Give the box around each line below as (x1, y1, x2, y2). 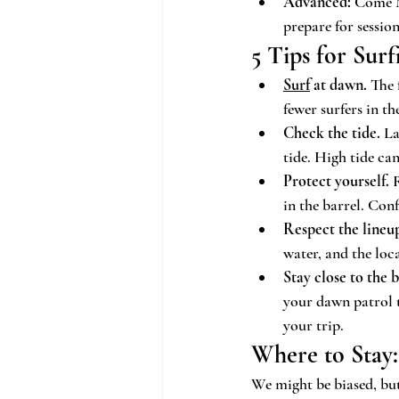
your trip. (283, 315, 344, 335)
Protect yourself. (283, 171, 389, 191)
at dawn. (310, 75, 367, 94)
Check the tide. (283, 123, 380, 142)
